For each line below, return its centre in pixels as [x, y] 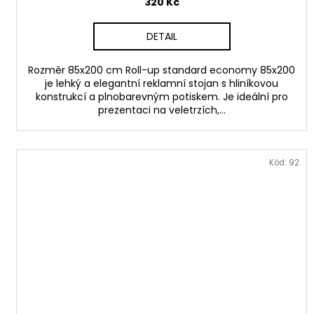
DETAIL [162, 36]
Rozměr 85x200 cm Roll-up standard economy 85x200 [162, 70]
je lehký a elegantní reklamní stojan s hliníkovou [162, 83]
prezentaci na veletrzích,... [162, 110]
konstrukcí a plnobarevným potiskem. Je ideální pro [162, 96]
